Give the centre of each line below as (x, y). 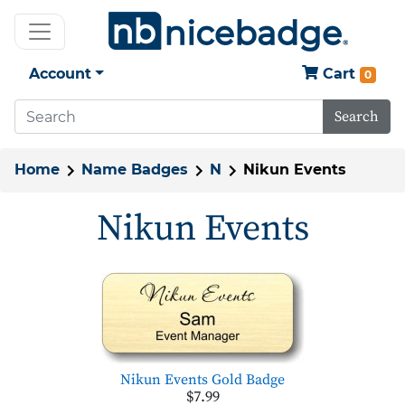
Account (60, 74)
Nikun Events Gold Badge (202, 379)
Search (357, 117)
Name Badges (135, 170)
